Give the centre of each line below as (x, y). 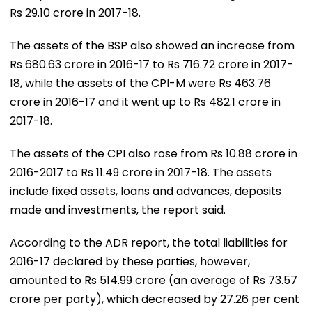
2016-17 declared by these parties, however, (130, 261)
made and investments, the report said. (118, 210)
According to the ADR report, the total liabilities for (149, 242)
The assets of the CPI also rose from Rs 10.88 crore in (154, 153)
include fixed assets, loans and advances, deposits (146, 191)
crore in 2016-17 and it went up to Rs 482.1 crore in (145, 102)
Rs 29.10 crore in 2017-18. (75, 13)
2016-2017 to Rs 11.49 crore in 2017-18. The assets (141, 172)
